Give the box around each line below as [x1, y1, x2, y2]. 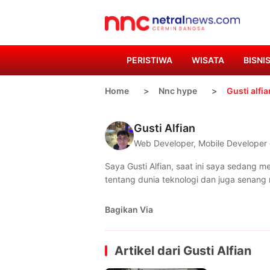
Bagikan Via [105, 204, 153, 215]
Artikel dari [115, 243, 183, 258]
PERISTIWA [127, 55, 172, 65]
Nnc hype [159, 86, 197, 96]
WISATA [192, 55, 224, 65]
